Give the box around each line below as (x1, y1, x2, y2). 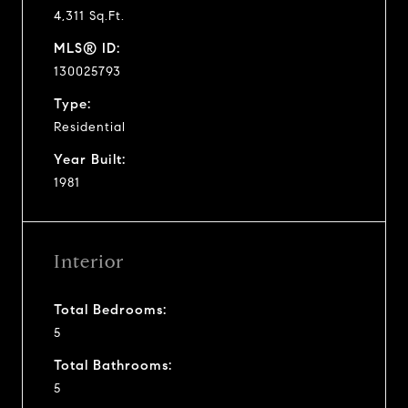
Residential (54, 118, 126, 135)
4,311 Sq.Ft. (54, 7, 125, 24)
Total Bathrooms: (54, 356, 172, 373)
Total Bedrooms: (54, 301, 167, 318)
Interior (54, 250, 124, 273)
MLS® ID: (54, 39, 120, 56)
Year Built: (54, 150, 126, 168)
